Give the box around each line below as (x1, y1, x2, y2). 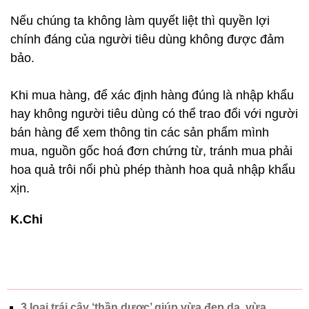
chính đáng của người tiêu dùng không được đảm (10, 32, 284, 46)
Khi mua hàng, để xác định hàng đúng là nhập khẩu (10, 88, 294, 102)
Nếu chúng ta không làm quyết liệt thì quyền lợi (10, 13, 270, 28)
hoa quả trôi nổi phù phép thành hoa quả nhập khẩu (10, 162, 295, 177)
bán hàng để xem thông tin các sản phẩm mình (10, 125, 269, 139)
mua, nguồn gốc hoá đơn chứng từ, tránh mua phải (10, 143, 292, 158)
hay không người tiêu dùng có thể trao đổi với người (10, 106, 298, 121)
